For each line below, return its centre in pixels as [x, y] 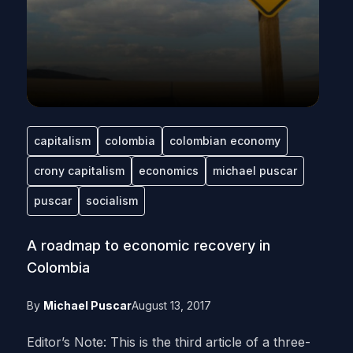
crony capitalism [79, 171]
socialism [111, 201]
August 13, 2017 [171, 305]
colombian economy [225, 141]
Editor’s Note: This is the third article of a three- [168, 342]
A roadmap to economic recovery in [148, 245]
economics [168, 171]
